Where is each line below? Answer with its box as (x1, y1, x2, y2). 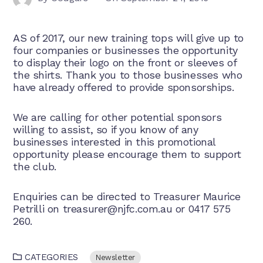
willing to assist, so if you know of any (13, 123, 198, 136)
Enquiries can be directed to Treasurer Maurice (13, 190, 241, 203)
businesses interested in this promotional (13, 136, 215, 148)
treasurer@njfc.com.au (62, 203, 173, 215)
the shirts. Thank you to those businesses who (13, 69, 242, 81)
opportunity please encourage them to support (13, 148, 241, 160)
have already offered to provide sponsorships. (13, 81, 234, 93)
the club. (13, 160, 56, 173)
